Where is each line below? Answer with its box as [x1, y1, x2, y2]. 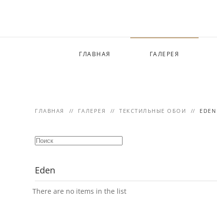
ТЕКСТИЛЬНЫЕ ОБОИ [119, 107, 186, 114]
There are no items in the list [32, 186, 126, 196]
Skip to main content [22, 22, 91, 32]
